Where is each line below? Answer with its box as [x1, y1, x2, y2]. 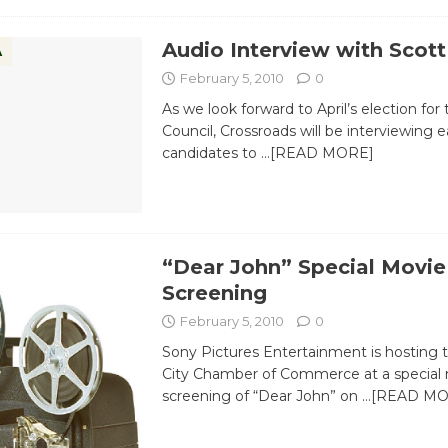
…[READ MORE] [260, 143, 374, 162]
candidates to [161, 143, 261, 162]
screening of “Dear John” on [161, 387, 362, 406]
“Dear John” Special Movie [161, 255, 446, 280]
